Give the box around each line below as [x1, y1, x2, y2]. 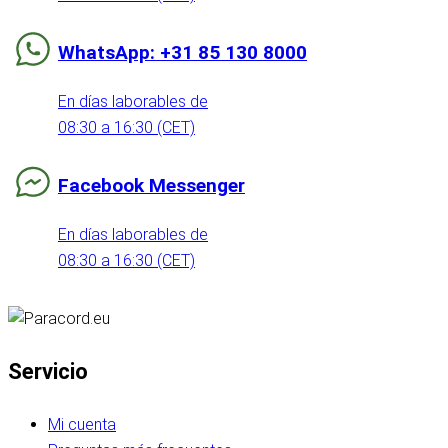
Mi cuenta [48, 414, 116, 434]
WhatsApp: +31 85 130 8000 [58, 40, 307, 64]
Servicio [8, 358, 88, 384]
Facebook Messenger [58, 173, 245, 197]
